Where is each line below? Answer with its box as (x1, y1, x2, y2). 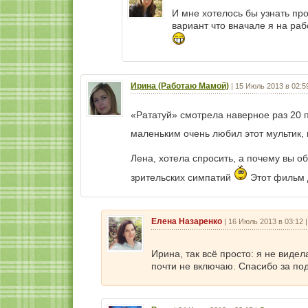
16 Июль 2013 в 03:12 (228, 217, 303, 225)
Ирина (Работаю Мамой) (131, 81, 229, 91)
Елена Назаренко (151, 217, 222, 226)
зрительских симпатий (131, 172, 234, 183)
